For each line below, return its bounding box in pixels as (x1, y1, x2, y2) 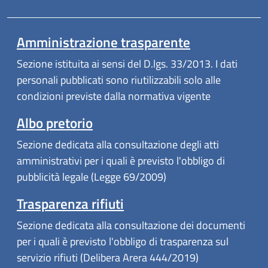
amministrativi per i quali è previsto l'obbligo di (17, 153, 225, 169)
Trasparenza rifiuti (17, 193, 124, 215)
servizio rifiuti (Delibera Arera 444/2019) (17, 249, 199, 266)
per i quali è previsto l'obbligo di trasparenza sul (17, 233, 229, 250)
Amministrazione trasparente (17, 31, 190, 53)
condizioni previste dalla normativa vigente (17, 88, 211, 104)
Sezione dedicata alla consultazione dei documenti (17, 217, 245, 234)
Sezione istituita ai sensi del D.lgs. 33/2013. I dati (17, 56, 237, 72)
